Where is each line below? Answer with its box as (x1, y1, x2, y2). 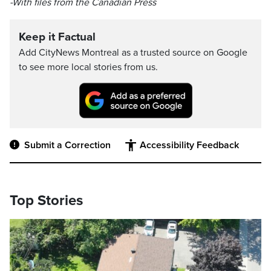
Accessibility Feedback (140, 139, 239, 152)
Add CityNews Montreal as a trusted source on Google (19, 47, 247, 59)
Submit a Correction (24, 139, 111, 152)
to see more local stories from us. (19, 61, 158, 73)
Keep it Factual (19, 30, 96, 44)
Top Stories (10, 192, 83, 210)
